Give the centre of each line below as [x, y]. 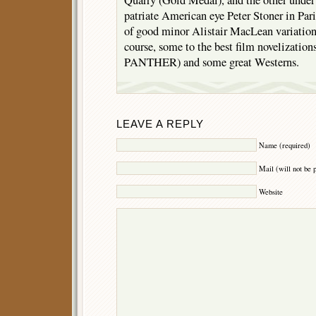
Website [271, 192]
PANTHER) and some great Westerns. [212, 62]
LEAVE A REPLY [160, 124]
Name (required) [285, 145]
